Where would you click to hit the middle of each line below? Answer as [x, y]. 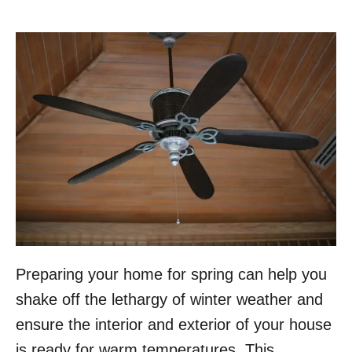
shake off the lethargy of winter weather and [169, 300]
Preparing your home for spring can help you [171, 275]
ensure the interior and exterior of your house [174, 325]
